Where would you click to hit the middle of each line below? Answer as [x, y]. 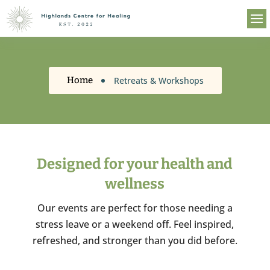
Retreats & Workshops [159, 80]
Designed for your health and [135, 164]
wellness [135, 184]
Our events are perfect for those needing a [135, 208]
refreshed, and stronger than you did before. [135, 241]
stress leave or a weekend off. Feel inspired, [135, 224]
